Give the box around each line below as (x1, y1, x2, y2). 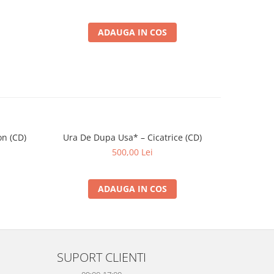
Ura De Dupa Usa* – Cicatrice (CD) (63, 131, 202, 143)
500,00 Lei (112, 146, 153, 158)
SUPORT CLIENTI (57, 248, 146, 265)
